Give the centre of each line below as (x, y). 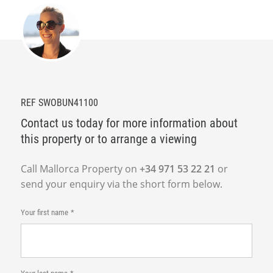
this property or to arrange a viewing (108, 139)
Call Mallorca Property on (80, 168)
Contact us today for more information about (129, 123)
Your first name (44, 212)
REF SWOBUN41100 (59, 102)
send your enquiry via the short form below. (121, 184)
